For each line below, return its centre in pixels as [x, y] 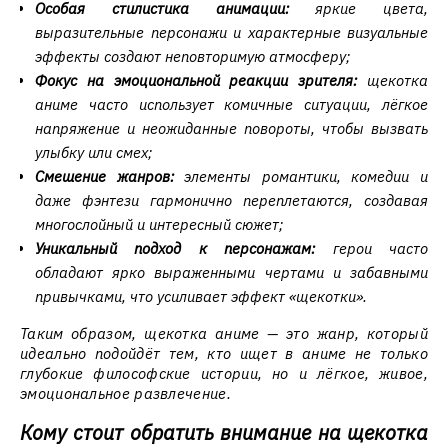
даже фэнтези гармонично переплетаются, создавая [231, 200]
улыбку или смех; [93, 152]
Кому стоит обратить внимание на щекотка [224, 432]
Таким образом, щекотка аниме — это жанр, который [224, 333]
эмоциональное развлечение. [125, 393]
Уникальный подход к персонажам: [175, 248]
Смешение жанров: [104, 176]
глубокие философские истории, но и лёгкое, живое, [224, 373]
